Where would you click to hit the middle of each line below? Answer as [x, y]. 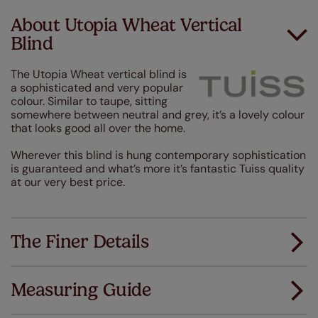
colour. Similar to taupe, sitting [89, 102]
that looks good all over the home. [98, 128]
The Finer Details [80, 242]
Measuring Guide [81, 290]
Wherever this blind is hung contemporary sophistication [158, 155]
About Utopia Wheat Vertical [126, 26]
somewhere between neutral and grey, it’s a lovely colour [158, 115]
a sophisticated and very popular [97, 88]
